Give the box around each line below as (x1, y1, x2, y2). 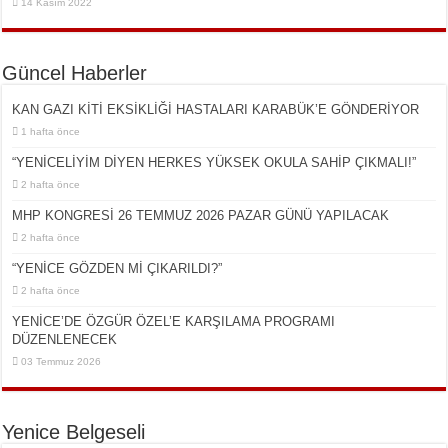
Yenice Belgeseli (2, 421, 146, 444)
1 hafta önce (21, 126, 81, 138)
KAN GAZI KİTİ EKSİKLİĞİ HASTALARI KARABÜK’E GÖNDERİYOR (12, 102, 420, 118)
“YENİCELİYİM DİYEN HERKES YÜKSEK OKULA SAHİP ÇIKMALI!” (12, 155, 417, 171)
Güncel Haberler (2, 62, 148, 85)
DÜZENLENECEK (12, 332, 118, 348)
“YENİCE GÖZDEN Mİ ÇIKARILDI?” (12, 261, 223, 277)
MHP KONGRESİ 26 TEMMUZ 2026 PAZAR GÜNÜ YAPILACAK (12, 208, 390, 224)
